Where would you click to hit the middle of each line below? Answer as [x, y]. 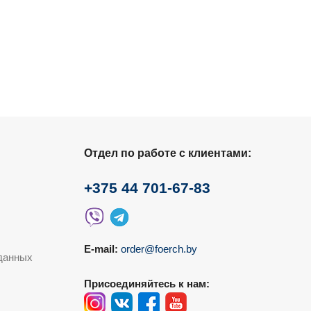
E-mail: [101, 249]
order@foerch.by [159, 249]
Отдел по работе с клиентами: [168, 153]
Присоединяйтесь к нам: [147, 283]
